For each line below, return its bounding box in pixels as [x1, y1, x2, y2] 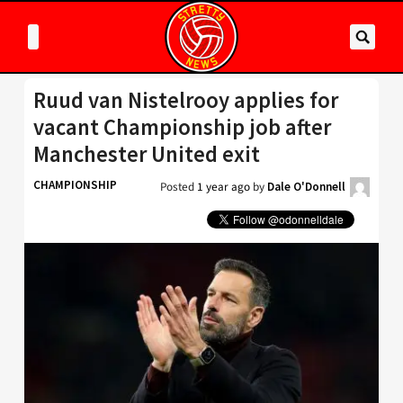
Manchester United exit [33, 140, 260, 168]
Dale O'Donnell [267, 179, 345, 194]
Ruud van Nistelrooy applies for [33, 86, 338, 114]
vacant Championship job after [33, 113, 331, 141]
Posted [160, 178, 197, 195]
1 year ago [197, 178, 250, 195]
